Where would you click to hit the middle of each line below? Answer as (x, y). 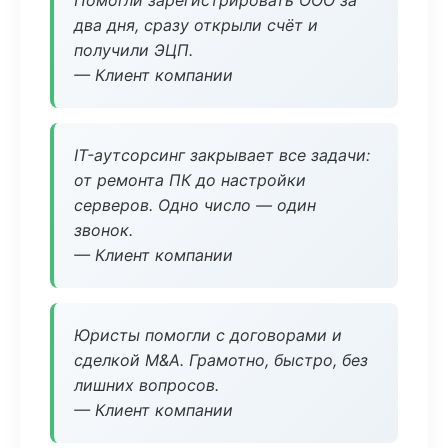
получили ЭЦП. (133, 50)
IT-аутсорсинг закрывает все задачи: (222, 155)
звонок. (103, 230)
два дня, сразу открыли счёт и (196, 25)
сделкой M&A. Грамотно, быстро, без (221, 360)
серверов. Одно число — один (195, 205)
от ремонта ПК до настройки (190, 180)
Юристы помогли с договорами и (208, 335)
